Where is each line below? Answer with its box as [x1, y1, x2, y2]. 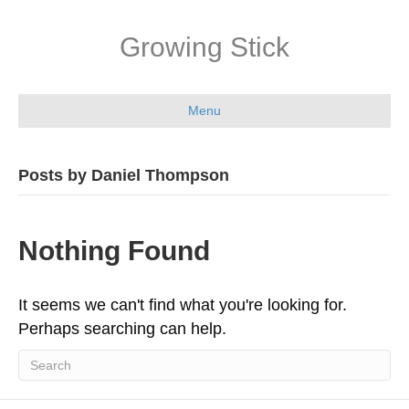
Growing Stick [120, 32, 289, 62]
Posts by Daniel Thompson [18, 166, 229, 184]
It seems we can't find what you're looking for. [18, 296, 347, 314]
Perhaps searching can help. [18, 320, 226, 338]
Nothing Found [18, 236, 210, 266]
